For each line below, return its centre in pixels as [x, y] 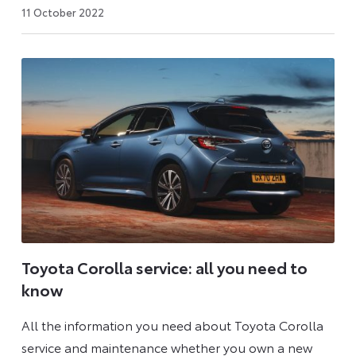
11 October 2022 [62, 12]
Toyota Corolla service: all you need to [164, 267]
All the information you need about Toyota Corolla [172, 324]
